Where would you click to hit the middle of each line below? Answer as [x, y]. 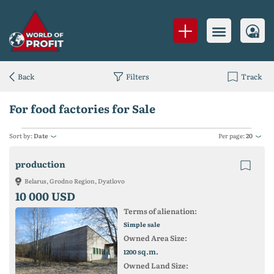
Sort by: [21, 135]
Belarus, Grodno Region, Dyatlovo [75, 181]
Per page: [232, 135]
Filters [137, 76]
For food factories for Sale [82, 109]
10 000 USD [45, 196]
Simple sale [142, 224]
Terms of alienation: [160, 211]
